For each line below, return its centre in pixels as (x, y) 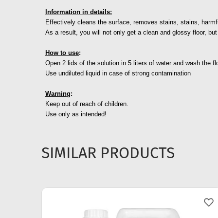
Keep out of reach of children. (87, 104)
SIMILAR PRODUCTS (108, 153)
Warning (58, 94)
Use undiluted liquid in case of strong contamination (118, 73)
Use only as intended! (76, 114)
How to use (62, 53)
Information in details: (79, 12)
